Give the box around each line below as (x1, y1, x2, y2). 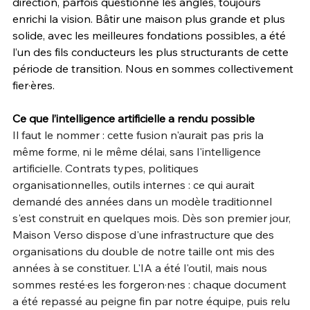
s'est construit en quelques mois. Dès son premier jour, (12, 210, 293, 225)
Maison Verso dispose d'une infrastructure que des (12, 227, 277, 241)
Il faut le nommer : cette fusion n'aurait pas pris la (12, 127, 266, 142)
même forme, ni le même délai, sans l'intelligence (12, 144, 264, 158)
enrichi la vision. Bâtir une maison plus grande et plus (12, 11, 288, 26)
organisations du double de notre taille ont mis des (12, 244, 277, 258)
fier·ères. (12, 77, 55, 92)
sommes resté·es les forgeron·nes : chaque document (12, 277, 289, 291)
